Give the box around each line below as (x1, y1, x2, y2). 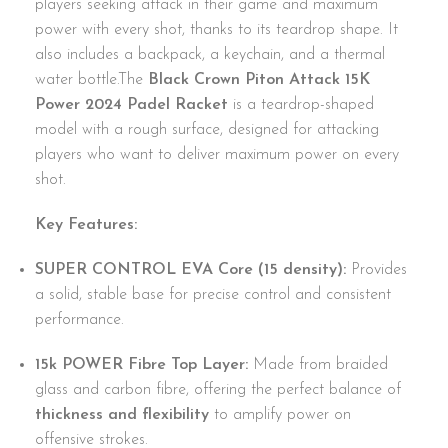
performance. (35, 312, 124, 329)
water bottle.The (35, 72, 148, 89)
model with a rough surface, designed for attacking (35, 122, 379, 139)
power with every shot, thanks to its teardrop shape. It (35, 22, 398, 39)
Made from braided (248, 357, 388, 374)
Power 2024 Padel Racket (35, 97, 228, 114)
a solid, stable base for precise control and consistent (35, 287, 391, 304)
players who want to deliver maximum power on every (35, 147, 399, 164)
